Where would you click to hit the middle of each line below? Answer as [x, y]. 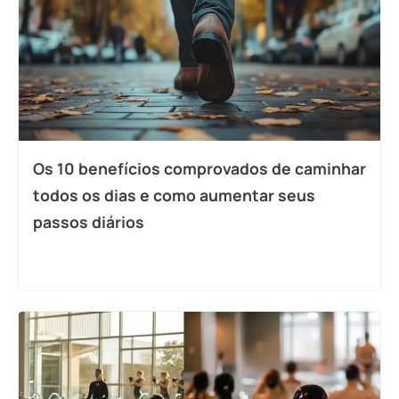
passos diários [89, 221]
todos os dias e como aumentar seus [174, 195]
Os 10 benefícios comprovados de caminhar [199, 168]
